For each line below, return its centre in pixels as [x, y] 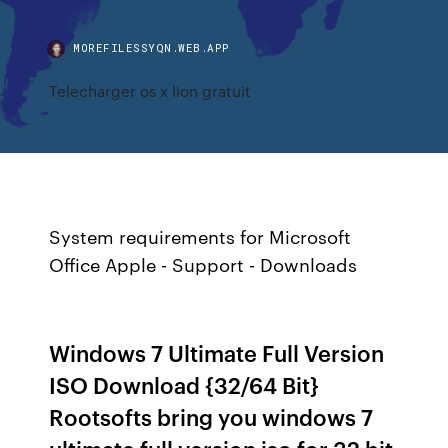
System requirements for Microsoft [200, 236]
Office [75, 264]
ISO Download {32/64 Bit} [184, 384]
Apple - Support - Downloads [229, 264]
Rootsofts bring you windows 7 [211, 416]
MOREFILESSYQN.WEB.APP [151, 47]
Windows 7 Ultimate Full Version [217, 352]
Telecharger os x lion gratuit [150, 90]
